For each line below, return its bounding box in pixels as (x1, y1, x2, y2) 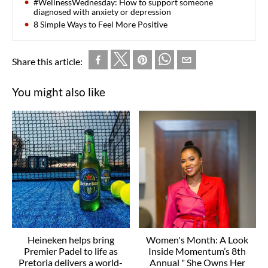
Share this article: (12, 55, 83, 67)
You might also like (12, 84, 105, 99)
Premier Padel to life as (23, 245, 118, 257)
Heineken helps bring (27, 234, 114, 246)
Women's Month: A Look (146, 234, 249, 246)
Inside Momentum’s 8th (148, 245, 246, 257)
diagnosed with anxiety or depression (33, 6, 171, 17)
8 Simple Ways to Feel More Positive (33, 19, 167, 29)
